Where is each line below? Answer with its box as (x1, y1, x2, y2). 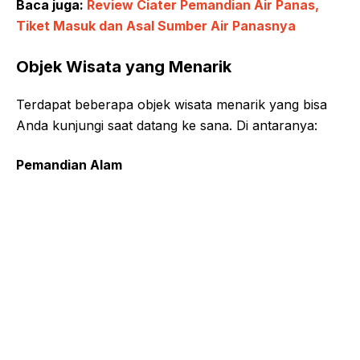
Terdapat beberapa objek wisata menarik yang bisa (16, 96, 327, 112)
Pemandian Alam (16, 156, 122, 173)
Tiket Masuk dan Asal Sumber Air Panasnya (16, 17, 296, 34)
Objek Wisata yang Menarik (16, 56, 231, 76)
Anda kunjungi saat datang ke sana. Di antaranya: (16, 117, 317, 133)
